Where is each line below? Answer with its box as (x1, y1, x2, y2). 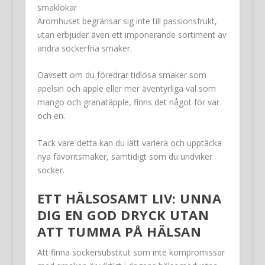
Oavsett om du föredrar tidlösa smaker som (37, 69, 206, 81)
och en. (37, 110, 65, 122)
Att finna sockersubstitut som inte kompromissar (37, 246, 225, 258)
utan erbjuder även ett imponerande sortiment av (37, 28, 227, 40)
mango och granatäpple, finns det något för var (37, 96, 219, 108)
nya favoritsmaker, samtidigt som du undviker (37, 150, 212, 162)
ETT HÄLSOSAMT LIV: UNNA (37, 189, 222, 207)
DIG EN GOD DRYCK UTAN (37, 205, 209, 224)
